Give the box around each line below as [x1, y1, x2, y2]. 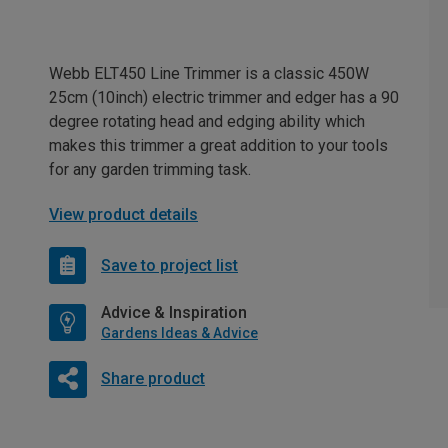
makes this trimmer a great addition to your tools [49, 136, 388, 156]
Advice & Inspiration [101, 303, 247, 323]
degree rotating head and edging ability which [49, 112, 365, 132]
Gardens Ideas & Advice [101, 325, 258, 342]
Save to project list [101, 255, 238, 275]
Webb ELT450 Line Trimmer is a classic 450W [49, 64, 369, 84]
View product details [49, 205, 198, 225]
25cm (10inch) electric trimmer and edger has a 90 [49, 88, 399, 108]
